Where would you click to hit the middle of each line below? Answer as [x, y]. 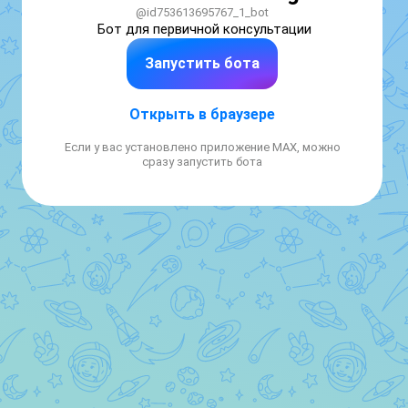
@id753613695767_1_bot [202, 12]
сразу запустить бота [202, 162]
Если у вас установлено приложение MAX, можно [202, 147]
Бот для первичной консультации [204, 29]
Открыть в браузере [202, 114]
